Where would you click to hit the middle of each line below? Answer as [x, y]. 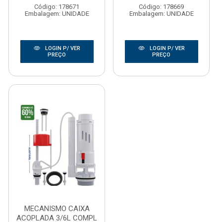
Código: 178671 [57, 7]
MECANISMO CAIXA [57, 209]
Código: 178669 [161, 7]
